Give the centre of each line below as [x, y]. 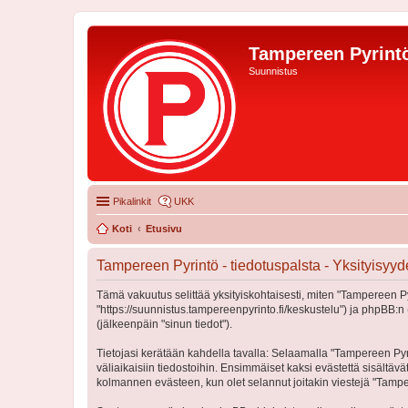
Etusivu [164, 229]
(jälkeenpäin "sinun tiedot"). [164, 324]
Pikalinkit [132, 201]
